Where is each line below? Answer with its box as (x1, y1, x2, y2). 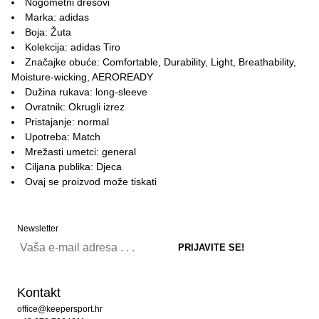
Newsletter (17, 224, 58, 234)
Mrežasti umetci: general (25, 146, 136, 157)
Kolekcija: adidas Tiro (25, 41, 120, 53)
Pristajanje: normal (25, 116, 109, 127)
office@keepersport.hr (17, 304, 103, 314)
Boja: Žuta (25, 26, 71, 38)
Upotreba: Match (25, 131, 100, 142)
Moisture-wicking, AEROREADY (11, 71, 153, 83)
